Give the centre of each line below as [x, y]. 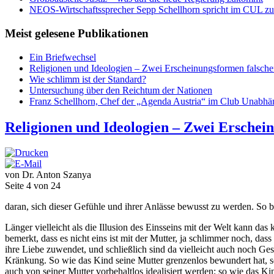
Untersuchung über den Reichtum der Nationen [121, 90]
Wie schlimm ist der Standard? [88, 79]
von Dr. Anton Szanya [48, 175]
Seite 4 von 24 [33, 186]
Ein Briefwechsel [63, 57]
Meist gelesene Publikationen [77, 33]
